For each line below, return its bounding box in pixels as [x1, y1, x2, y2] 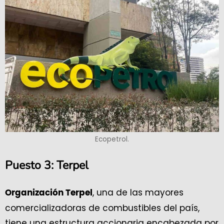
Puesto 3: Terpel [5, 157, 88, 173]
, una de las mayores [92, 186, 183, 199]
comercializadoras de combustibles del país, [5, 202, 199, 214]
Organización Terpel [5, 188, 92, 197]
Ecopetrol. [95, 134, 129, 144]
